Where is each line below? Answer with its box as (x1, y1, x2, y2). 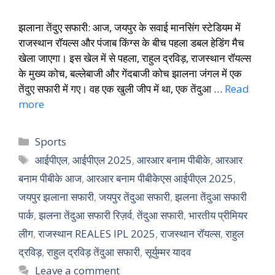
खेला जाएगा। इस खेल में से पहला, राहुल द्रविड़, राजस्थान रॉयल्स (18, 50, 251, 65)
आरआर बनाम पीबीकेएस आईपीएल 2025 (87, 171, 233, 185)
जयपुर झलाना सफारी (18, 189, 94, 204)
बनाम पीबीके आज (18, 171, 82, 185)
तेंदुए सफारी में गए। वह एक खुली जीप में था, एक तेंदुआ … (18, 81, 225, 96)
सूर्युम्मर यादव (145, 244, 191, 259)
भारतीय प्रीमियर (188, 207, 247, 222)
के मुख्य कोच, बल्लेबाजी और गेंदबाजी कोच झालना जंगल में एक (18, 66, 242, 80)
